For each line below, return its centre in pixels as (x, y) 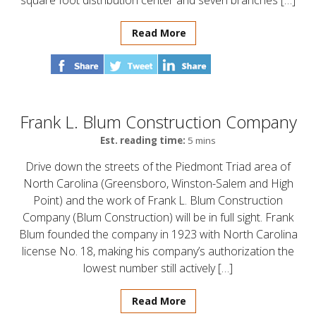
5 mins (201, 140)
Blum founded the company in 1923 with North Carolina (158, 234)
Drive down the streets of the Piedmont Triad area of (158, 166)
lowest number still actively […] (158, 268)
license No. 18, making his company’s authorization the (158, 251)
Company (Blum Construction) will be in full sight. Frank (158, 217)
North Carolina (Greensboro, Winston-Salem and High (158, 183)
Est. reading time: (143, 140)
